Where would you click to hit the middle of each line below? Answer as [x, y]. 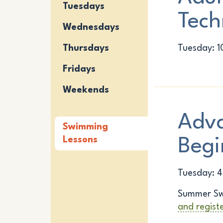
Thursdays [86, 48]
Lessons [80, 140]
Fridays [79, 69]
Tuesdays [84, 6]
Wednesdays [91, 27]
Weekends [86, 90]
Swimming [85, 127]
